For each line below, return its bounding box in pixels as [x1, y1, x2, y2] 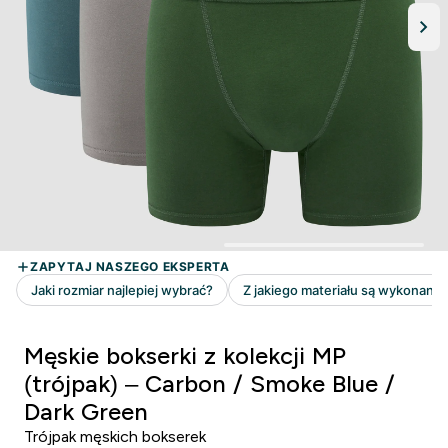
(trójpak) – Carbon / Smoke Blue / [24, 370, 395, 397]
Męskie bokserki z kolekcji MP [24, 342, 346, 369]
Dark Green [24, 398, 148, 425]
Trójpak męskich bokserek [24, 428, 206, 445]
